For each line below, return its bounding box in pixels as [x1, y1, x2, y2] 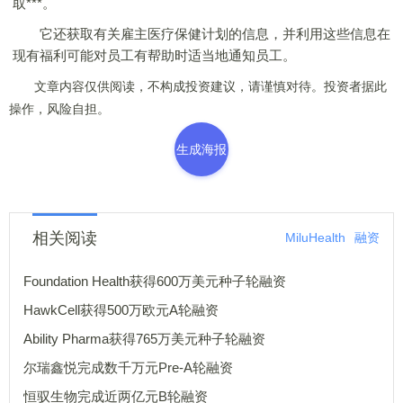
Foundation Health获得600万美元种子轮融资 [23, 273, 286, 289]
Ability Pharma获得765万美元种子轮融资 [23, 331, 265, 346]
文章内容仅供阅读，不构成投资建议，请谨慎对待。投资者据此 [9, 79, 387, 94]
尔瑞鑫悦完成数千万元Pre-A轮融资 [23, 360, 233, 375]
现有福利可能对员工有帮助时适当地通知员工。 [13, 48, 296, 63]
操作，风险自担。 [9, 102, 110, 116]
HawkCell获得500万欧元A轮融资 [23, 302, 219, 318]
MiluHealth [285, 230, 345, 245]
